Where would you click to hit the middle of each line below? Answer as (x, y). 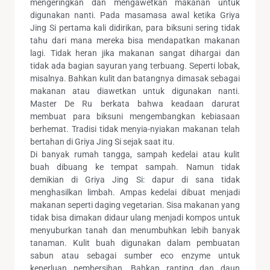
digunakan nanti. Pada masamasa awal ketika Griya (135, 15)
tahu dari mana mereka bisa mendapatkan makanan (135, 40)
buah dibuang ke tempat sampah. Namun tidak (135, 167)
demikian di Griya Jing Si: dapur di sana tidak (135, 179)
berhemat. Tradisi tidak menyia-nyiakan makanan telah (135, 129)
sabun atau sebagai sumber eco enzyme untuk (135, 255)
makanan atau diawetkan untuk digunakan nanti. (135, 91)
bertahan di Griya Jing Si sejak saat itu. (102, 141)
